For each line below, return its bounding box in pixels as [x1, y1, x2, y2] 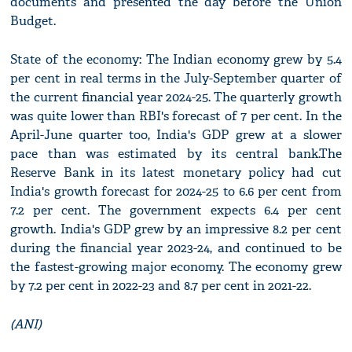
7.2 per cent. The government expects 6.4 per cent [10, 202, 342, 219]
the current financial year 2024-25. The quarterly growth [10, 89, 342, 106]
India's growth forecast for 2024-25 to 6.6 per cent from [10, 183, 342, 200]
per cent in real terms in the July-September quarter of [10, 70, 342, 87]
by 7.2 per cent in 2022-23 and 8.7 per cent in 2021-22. [10, 277, 312, 295]
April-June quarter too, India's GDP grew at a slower [10, 126, 342, 144]
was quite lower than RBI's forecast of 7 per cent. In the [10, 108, 342, 125]
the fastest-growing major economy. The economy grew [10, 258, 342, 276]
